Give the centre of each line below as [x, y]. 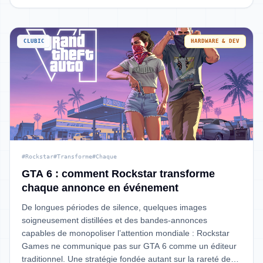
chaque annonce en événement [100, 188]
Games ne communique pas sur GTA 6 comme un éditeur [129, 246]
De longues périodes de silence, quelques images [114, 207]
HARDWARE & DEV [215, 41]
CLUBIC [34, 41]
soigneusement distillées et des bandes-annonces [114, 220]
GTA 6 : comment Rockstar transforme [118, 174]
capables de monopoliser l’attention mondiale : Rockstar [126, 233]
